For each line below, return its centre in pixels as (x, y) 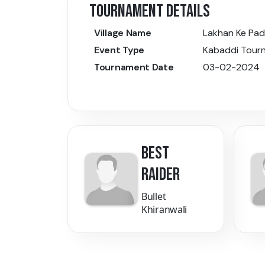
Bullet (154, 197)
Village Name (123, 33)
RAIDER (161, 175)
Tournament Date (134, 67)
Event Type (119, 50)
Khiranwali (164, 210)
